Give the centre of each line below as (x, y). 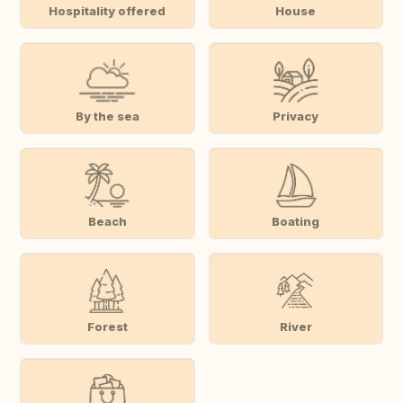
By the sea (107, 116)
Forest (107, 326)
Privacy (296, 116)
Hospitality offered (107, 10)
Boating (296, 221)
